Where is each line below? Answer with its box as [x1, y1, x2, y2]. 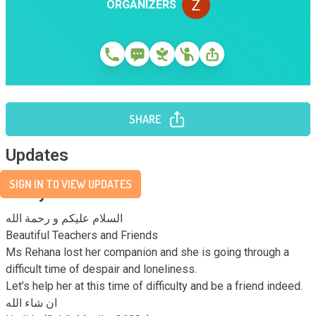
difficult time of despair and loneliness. [6, 262, 200, 276]
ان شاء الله [6, 296, 57, 310]
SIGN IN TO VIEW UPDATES [9, 177, 132, 191]
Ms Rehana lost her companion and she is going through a [6, 245, 289, 259]
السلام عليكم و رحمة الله [6, 212, 123, 225]
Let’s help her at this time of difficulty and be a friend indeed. [6, 279, 303, 293]
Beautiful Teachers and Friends [6, 229, 161, 242]
